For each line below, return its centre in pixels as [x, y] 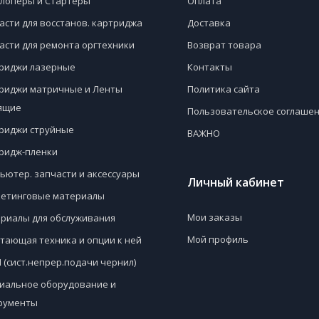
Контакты [209, 67]
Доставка [209, 23]
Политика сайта [223, 89]
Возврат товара [224, 45]
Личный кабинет [235, 182]
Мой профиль [218, 239]
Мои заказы [214, 217]
